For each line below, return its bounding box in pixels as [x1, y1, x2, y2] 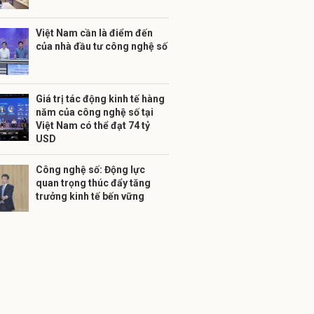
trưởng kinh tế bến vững [36, 191, 144, 202]
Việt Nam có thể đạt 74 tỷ [36, 120, 150, 131]
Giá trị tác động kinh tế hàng [36, 93, 165, 104]
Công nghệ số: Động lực [36, 164, 145, 175]
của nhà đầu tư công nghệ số [36, 41, 168, 52]
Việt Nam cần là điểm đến [36, 27, 153, 39]
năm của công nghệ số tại [36, 107, 153, 118]
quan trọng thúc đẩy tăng [36, 177, 151, 189]
